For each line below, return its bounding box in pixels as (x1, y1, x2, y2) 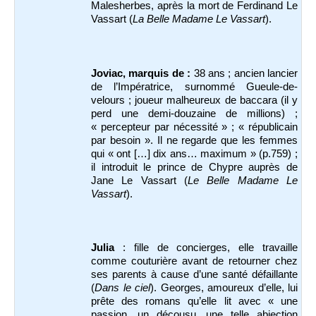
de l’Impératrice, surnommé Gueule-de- (91, 80, 298, 92)
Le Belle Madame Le (188, 174, 298, 186)
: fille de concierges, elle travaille (114, 242, 298, 254)
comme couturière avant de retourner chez (91, 255, 298, 267)
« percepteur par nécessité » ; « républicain (91, 121, 298, 133)
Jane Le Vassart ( (91, 174, 188, 186)
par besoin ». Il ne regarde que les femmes (91, 134, 298, 146)
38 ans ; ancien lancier (193, 67, 298, 79)
